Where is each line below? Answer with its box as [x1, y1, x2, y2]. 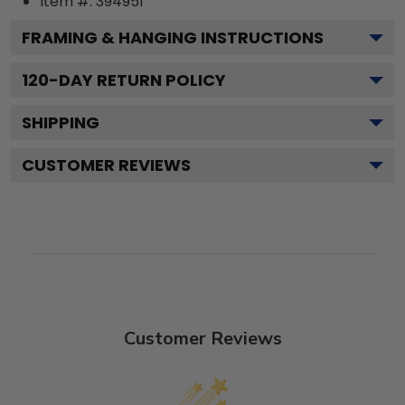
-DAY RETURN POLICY [49, 69, 226, 92]
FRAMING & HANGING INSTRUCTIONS [22, 26, 324, 50]
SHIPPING [22, 111, 99, 135]
